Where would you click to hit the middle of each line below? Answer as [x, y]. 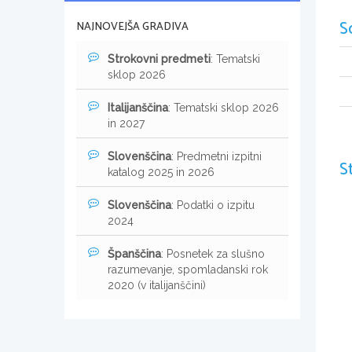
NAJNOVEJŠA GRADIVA [132, 27]
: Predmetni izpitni [216, 156]
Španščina [134, 253]
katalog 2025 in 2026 [161, 172]
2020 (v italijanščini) [157, 285]
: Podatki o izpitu [213, 205]
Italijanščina [138, 107]
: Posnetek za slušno [213, 253]
